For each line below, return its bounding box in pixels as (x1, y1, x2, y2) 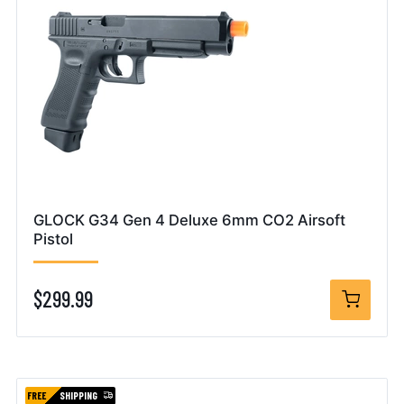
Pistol (33, 229, 73, 248)
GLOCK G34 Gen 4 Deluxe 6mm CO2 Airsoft (33, 210, 345, 229)
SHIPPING (60, 389, 98, 401)
